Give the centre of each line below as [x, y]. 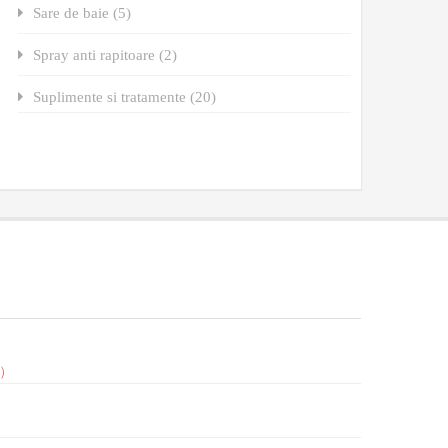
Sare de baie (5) [82, 12]
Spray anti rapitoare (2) [105, 54]
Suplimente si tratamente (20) [125, 96]
